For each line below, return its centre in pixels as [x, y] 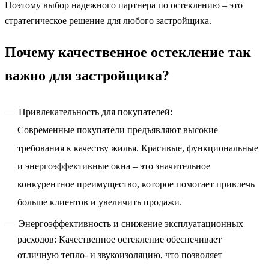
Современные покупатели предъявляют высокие [118, 130]
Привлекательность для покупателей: [95, 112]
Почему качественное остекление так [128, 52]
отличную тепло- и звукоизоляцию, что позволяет [120, 255]
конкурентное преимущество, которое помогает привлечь [136, 184]
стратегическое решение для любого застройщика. [108, 21]
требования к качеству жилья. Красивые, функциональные [138, 148]
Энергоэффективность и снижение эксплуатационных [131, 224]
